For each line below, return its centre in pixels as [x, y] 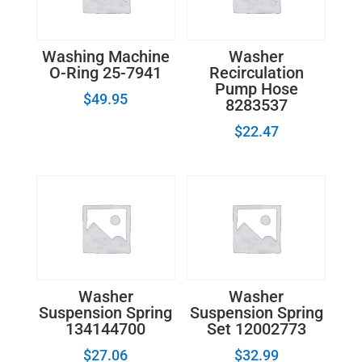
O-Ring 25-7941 [106, 73]
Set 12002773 [256, 328]
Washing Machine [105, 57]
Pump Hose [256, 89]
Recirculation [256, 73]
